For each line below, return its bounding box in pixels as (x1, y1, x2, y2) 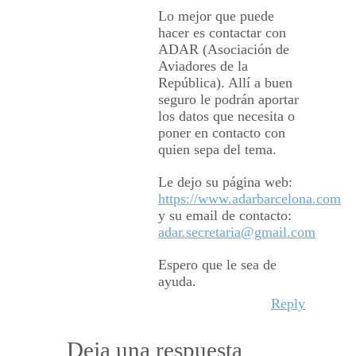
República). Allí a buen (158, 75, 292, 91)
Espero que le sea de (158, 257, 277, 273)
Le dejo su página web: (158, 174, 292, 191)
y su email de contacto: (158, 207, 292, 224)
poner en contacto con (158, 125, 285, 141)
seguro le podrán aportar (158, 91, 299, 108)
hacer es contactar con (158, 25, 286, 41)
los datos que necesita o (158, 108, 295, 125)
